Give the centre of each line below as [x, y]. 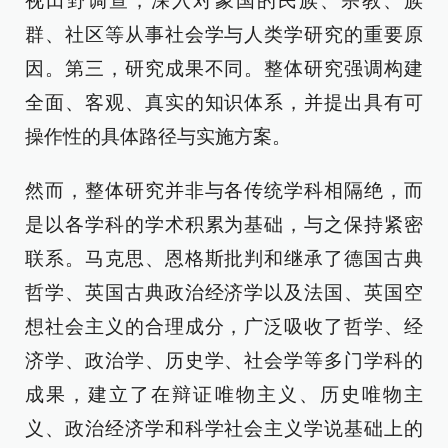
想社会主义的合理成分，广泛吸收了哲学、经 [224, 326]
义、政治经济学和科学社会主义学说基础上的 [224, 428]
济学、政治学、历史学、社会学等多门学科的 [224, 360]
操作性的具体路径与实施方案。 [158, 136]
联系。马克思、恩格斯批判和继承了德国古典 [224, 258]
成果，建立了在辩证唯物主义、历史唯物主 [224, 394]
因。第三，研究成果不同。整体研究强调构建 [224, 68]
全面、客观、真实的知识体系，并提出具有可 [224, 102]
